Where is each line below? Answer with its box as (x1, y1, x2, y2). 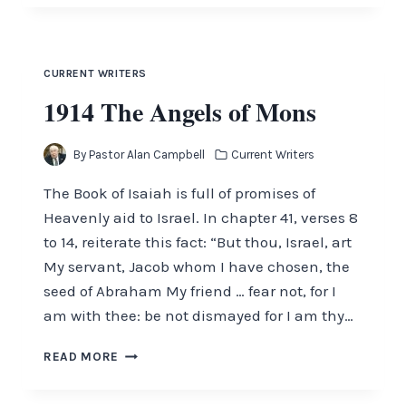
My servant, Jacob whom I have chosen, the (43, 257, 350, 276)
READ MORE (43, 350, 120, 364)
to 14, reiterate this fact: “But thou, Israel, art (43, 233, 352, 252)
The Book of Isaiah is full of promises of (43, 184, 315, 203)
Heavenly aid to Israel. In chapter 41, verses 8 (43, 208, 358, 227)
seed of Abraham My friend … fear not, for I (43, 282, 336, 301)
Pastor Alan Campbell (89, 148, 206, 162)
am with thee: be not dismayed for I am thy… (43, 306, 353, 325)
